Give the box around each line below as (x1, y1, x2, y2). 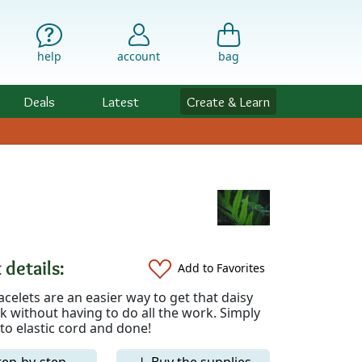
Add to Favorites (178, 260, 265, 276)
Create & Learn (187, 93, 270, 111)
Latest (103, 93, 139, 111)
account (117, 48, 161, 64)
